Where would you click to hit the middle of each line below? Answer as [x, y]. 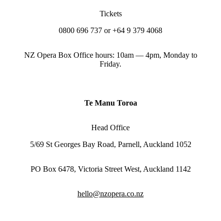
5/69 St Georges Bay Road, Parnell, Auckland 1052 [110, 144]
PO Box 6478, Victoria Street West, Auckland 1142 [110, 169]
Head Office [110, 127]
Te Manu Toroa [110, 103]
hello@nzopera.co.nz [110, 193]
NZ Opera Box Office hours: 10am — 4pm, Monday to [110, 55]
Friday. [110, 64]
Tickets [110, 13]
